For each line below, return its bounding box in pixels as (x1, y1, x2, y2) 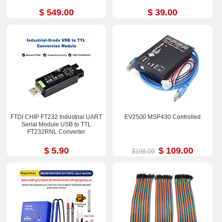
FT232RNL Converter (27, 128, 86, 135)
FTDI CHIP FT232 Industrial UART (10, 113, 103, 120)
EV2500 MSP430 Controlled (124, 113, 201, 120)
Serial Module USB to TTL (21, 120, 92, 128)
